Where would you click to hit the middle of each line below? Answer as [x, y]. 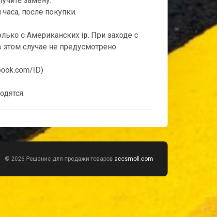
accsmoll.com [133, 159]
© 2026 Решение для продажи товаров [59, 159]
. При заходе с [113, 35]
